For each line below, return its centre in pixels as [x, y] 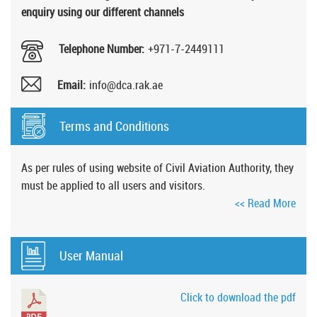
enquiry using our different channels [103, 12]
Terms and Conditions [114, 126]
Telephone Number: [102, 49]
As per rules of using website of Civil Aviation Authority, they [157, 168]
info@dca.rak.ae [126, 85]
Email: [71, 85]
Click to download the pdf [238, 298]
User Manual [91, 256]
